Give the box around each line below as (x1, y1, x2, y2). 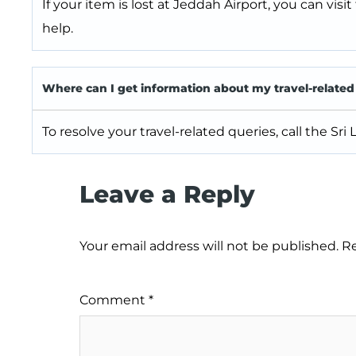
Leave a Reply (79, 180, 255, 210)
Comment (79, 292, 149, 308)
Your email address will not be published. (79, 238, 339, 254)
